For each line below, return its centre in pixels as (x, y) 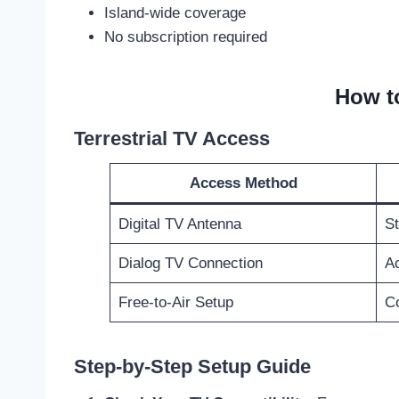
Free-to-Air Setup (175, 303)
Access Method (243, 183)
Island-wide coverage (175, 13)
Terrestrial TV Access (172, 139)
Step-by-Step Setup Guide (192, 367)
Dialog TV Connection (190, 264)
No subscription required (186, 37)
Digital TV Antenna (179, 224)
